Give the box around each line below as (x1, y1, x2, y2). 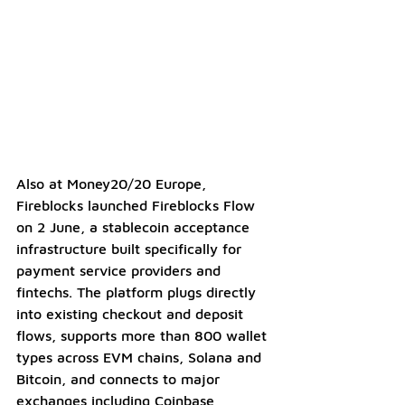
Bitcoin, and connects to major (16, 370, 224, 387)
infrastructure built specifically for (16, 240, 246, 257)
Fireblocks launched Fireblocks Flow (16, 196, 259, 213)
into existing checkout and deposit (16, 305, 248, 322)
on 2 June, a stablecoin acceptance (16, 218, 254, 235)
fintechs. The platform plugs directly (16, 283, 260, 300)
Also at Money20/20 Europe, (16, 174, 211, 192)
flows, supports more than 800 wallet (16, 326, 271, 344)
